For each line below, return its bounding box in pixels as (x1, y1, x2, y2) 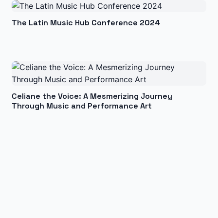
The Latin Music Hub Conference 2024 (12, 18, 160, 28)
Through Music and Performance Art (12, 101, 152, 111)
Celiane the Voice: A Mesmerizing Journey (12, 91, 172, 101)
